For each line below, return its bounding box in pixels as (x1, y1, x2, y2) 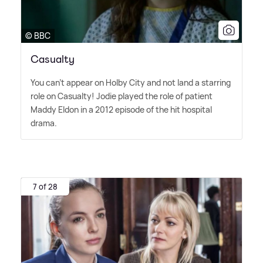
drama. (31, 117, 57, 129)
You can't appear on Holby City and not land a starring (31, 76, 231, 88)
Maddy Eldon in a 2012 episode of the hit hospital (31, 103, 212, 115)
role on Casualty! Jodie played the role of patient (31, 90, 213, 102)
